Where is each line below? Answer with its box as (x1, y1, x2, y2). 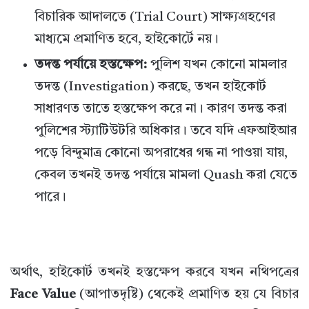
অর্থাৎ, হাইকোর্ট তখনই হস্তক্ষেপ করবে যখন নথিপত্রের (10, 266, 299, 280)
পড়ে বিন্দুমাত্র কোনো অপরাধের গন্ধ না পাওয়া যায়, (34, 147, 288, 161)
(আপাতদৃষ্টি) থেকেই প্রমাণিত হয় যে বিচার (75, 288, 299, 302)
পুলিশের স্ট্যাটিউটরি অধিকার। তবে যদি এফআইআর (34, 125, 297, 139)
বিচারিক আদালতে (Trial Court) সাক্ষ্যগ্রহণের (34, 11, 275, 25)
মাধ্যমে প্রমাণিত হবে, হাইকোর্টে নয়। (34, 33, 219, 47)
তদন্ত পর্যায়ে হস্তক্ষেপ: (34, 59, 147, 72)
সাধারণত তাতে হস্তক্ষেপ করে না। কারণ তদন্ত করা (34, 103, 287, 117)
